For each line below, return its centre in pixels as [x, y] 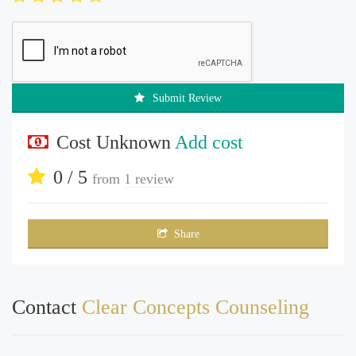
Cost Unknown [116, 142]
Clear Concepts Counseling [195, 307]
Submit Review [187, 98]
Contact [47, 307]
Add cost [209, 142]
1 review [149, 178]
